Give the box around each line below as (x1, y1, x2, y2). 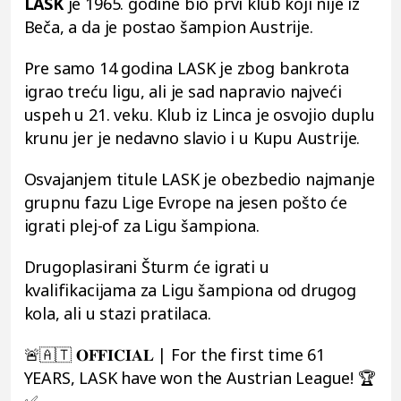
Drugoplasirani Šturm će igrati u (23, 255, 269, 277)
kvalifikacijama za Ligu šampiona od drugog (23, 278, 356, 301)
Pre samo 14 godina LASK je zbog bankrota (23, 56, 350, 79)
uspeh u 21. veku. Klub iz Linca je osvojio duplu (23, 103, 375, 125)
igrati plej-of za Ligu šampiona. (23, 214, 260, 236)
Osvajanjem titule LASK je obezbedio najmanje (23, 167, 375, 190)
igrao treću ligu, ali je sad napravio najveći (23, 80, 342, 102)
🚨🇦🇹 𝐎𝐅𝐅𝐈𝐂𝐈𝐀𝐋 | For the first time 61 (23, 343, 326, 365)
